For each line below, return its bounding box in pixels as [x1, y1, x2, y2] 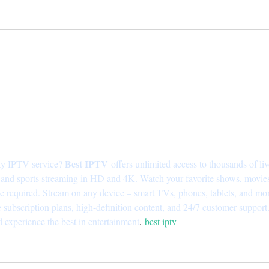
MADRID [51, 141, 97, 156]
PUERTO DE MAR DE [51, 126, 157, 141]
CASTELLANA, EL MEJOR [51, 112, 180, 127]
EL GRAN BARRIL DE [51, 97, 157, 112]
